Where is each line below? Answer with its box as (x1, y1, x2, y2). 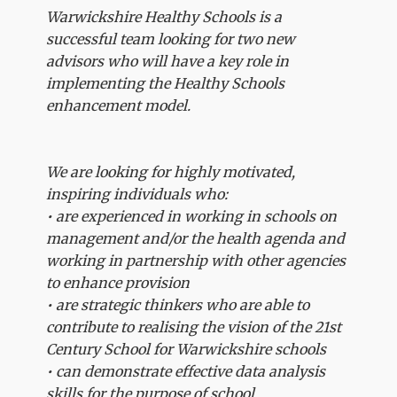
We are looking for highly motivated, (46, 163, 296, 181)
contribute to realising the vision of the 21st (46, 318, 342, 336)
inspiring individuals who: (46, 185, 229, 203)
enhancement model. (46, 97, 191, 114)
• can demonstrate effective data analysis (46, 362, 326, 380)
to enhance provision (46, 274, 191, 292)
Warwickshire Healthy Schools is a (46, 8, 283, 26)
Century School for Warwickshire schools (46, 340, 327, 358)
